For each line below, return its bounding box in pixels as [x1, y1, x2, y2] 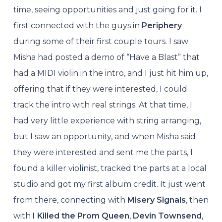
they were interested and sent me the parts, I [13, 147, 193, 157]
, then [185, 195, 209, 205]
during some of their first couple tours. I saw [13, 36, 188, 46]
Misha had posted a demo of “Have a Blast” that [13, 52, 200, 62]
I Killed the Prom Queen [32, 211, 129, 221]
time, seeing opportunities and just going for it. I [13, 4, 202, 14]
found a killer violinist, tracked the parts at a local [13, 163, 207, 173]
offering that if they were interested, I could [13, 84, 187, 94]
